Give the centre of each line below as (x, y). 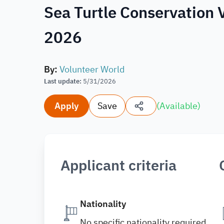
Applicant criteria (118, 166)
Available (178, 106)
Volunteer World (92, 69)
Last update (62, 81)
